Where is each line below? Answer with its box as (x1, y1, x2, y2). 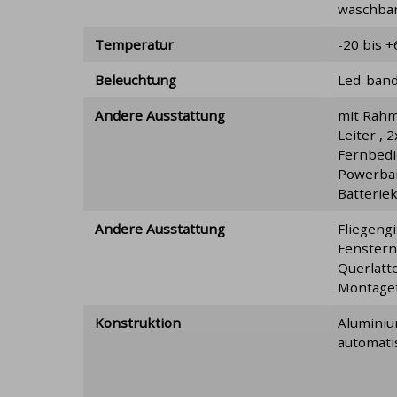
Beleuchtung (94, 70, 176, 89)
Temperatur (94, 35, 174, 53)
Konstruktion (94, 313, 181, 331)
